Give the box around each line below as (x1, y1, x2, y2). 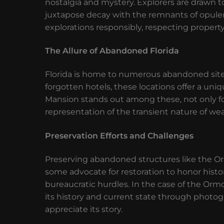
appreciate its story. (45, 204, 122, 214)
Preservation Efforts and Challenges (45, 130, 193, 140)
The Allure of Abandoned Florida (45, 46, 179, 56)
